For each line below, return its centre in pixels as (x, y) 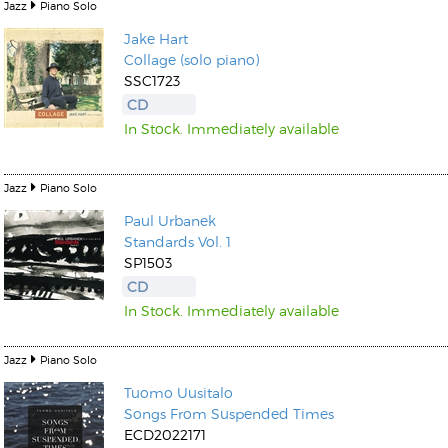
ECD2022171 (165, 434)
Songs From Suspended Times (229, 413)
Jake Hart (156, 38)
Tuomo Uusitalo (178, 392)
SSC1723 (152, 80)
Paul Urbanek (170, 220)
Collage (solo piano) (191, 59)
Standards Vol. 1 (177, 241)
